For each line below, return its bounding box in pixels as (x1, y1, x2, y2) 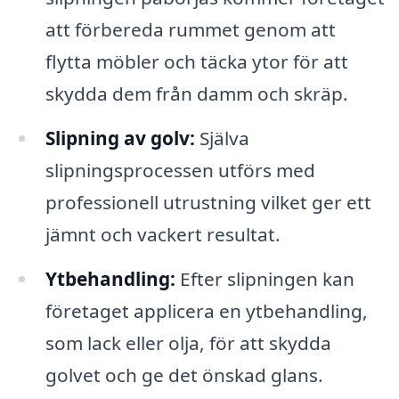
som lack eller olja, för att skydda (45, 330, 331, 355)
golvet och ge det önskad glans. (45, 362, 323, 387)
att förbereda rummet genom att (45, 16, 336, 42)
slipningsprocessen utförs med (45, 157, 315, 183)
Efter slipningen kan (175, 265, 354, 291)
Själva (194, 125, 249, 151)
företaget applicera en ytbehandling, (45, 297, 368, 323)
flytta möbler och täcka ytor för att (45, 48, 348, 74)
